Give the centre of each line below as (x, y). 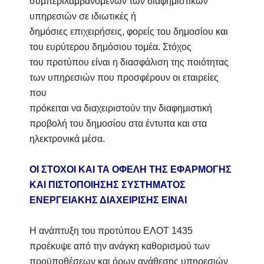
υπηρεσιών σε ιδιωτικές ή (83, 16)
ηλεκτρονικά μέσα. (67, 139)
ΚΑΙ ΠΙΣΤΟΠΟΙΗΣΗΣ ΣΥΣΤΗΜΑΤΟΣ (108, 185)
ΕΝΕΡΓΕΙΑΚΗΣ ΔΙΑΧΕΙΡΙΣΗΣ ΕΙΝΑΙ (109, 200)
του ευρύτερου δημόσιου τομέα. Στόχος (110, 47)
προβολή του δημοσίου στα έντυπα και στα (118, 123)
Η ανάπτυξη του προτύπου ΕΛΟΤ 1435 (111, 231)
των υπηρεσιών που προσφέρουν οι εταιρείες (124, 77)
